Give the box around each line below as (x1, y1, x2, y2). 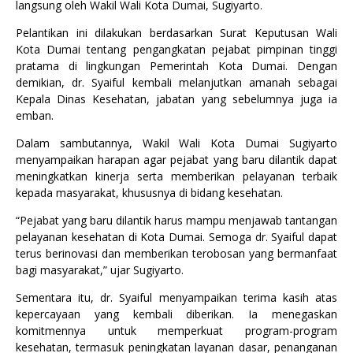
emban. (16, 108, 54, 123)
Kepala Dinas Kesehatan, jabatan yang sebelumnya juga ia (16, 91, 337, 106)
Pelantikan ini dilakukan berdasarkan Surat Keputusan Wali (16, 25, 337, 40)
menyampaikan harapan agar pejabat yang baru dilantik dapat (16, 152, 337, 167)
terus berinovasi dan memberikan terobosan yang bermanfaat (16, 246, 337, 261)
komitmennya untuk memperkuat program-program (16, 323, 337, 338)
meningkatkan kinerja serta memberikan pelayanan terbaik (16, 169, 337, 184)
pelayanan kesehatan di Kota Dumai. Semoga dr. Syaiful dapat (16, 229, 337, 244)
